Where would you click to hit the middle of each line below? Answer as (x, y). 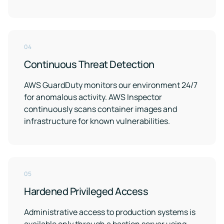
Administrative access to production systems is (110, 212)
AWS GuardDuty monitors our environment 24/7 (111, 85)
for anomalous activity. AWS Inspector (93, 97)
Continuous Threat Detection (89, 64)
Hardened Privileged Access (86, 191)
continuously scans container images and (100, 109)
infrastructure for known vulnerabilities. (97, 121)
